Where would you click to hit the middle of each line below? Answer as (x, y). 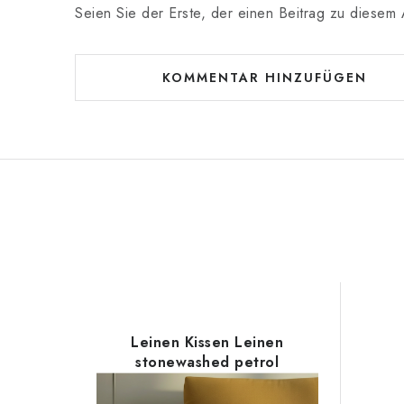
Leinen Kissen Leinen (207, 342)
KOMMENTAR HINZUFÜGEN (264, 78)
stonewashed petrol (207, 362)
